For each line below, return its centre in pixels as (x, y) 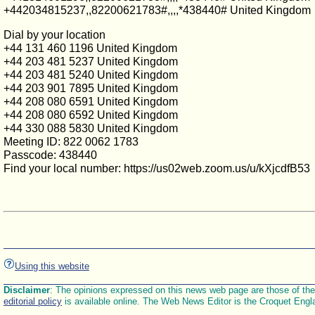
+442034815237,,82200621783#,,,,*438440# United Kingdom (157, 10)
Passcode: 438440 (50, 155)
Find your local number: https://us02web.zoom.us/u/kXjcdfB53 (157, 168)
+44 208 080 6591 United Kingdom (91, 102)
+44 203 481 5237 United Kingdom (91, 62)
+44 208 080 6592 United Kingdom (91, 115)
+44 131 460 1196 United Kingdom (90, 48)
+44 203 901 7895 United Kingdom (91, 88)
